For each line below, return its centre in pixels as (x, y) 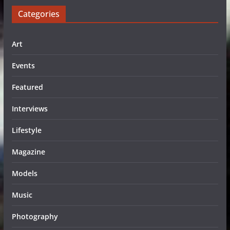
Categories (39, 14)
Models (24, 173)
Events (23, 65)
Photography (35, 216)
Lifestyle (26, 130)
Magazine (28, 152)
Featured (27, 87)
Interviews (30, 109)
